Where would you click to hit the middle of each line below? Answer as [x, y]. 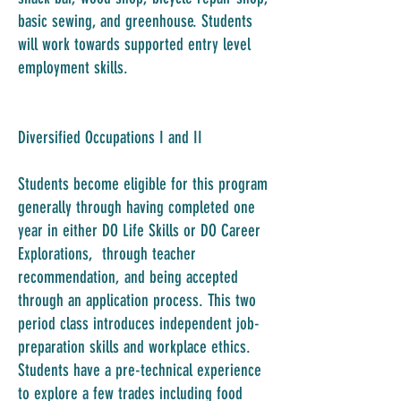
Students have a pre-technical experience [140, 370]
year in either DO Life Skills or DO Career [139, 230]
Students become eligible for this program [143, 184]
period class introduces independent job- [139, 324]
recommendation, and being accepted [128, 277]
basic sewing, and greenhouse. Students [135, 21]
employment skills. [73, 68]
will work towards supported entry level [134, 44]
